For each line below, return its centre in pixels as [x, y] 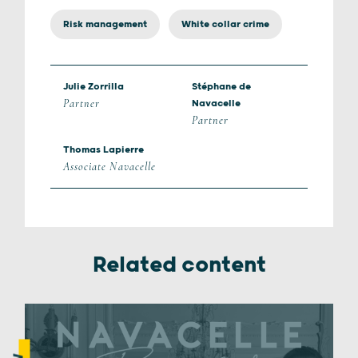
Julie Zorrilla [93, 87]
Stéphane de [221, 87]
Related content [179, 265]
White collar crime [225, 24]
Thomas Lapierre [103, 150]
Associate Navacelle [109, 167]
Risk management [105, 24]
